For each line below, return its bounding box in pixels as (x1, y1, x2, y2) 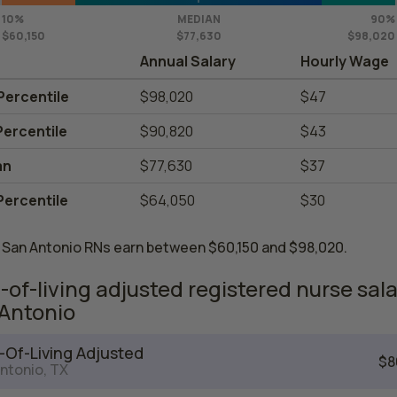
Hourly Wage (300, 51, 389, 71)
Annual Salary (139, 51, 236, 71)
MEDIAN (176, 12, 221, 27)
